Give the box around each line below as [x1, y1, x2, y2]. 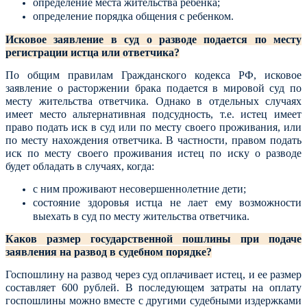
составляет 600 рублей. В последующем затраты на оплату [5, 282, 302, 293]
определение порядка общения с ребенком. [33, 10, 234, 22]
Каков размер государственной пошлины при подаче [5, 233, 302, 245]
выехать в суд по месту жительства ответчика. [33, 210, 249, 221]
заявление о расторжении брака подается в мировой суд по [5, 82, 302, 94]
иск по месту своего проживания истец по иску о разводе [5, 147, 302, 159]
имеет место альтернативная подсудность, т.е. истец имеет [5, 108, 302, 120]
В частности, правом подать [166, 134, 302, 146]
